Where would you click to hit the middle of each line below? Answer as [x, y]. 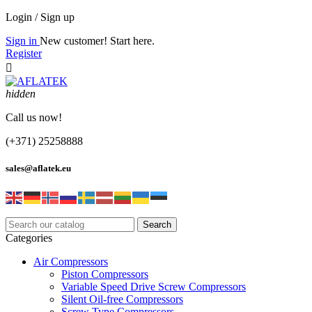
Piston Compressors [105, 274]
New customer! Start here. [97, 41]
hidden [21, 94]
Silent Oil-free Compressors [122, 299]
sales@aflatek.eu [38, 169]
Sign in [23, 41]
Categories [29, 238]
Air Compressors [71, 262]
